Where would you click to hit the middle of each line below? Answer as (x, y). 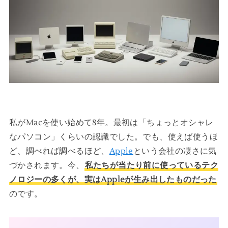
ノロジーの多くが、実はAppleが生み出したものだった (113, 179)
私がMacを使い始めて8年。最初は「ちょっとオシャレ (111, 122)
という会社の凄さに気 (175, 151)
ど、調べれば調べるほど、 (59, 151)
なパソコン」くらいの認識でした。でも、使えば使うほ (113, 137)
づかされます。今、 (47, 165)
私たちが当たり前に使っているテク (151, 165)
